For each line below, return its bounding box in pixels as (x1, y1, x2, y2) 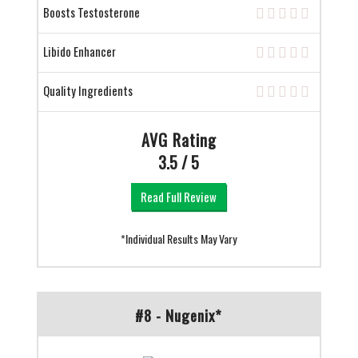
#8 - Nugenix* (135, 304, 223, 327)
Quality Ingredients (42, 82, 133, 100)
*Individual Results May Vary (121, 230, 237, 248)
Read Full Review (141, 188, 217, 206)
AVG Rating (141, 128, 217, 153)
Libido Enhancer (42, 42, 116, 61)
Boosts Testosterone (42, 3, 140, 22)
